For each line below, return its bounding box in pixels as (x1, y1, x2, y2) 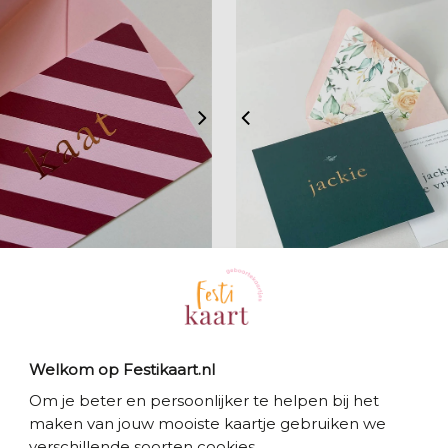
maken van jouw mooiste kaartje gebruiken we (28, 413, 386, 433)
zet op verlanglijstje (193, 277, 293, 291)
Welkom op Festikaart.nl (28, 360, 215, 380)
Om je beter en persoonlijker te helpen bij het (28, 390, 379, 410)
